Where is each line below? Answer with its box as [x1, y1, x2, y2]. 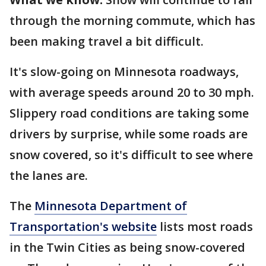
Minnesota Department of [34, 197, 187, 214]
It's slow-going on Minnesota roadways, [9, 63, 239, 80]
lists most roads [157, 218, 253, 235]
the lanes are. [9, 167, 91, 183]
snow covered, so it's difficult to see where [9, 146, 253, 163]
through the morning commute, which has [9, 12, 255, 28]
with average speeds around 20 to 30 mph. [9, 84, 254, 100]
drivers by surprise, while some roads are [9, 125, 248, 142]
